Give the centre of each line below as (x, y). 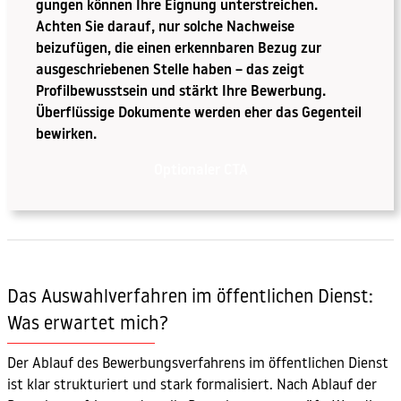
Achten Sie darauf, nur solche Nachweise (165, 27)
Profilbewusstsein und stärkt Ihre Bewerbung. (181, 92)
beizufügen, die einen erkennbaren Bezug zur (179, 49)
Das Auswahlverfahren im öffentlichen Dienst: (190, 298)
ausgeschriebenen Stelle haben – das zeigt (170, 70)
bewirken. (66, 135)
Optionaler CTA (200, 171)
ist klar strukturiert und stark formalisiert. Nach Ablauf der (192, 386)
